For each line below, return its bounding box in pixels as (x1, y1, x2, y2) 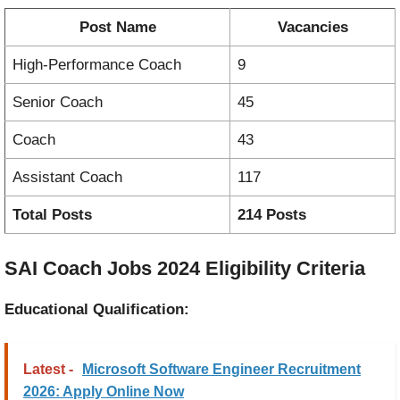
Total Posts (12, 206, 92, 224)
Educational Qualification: (4, 300, 189, 318)
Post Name (79, 19, 156, 37)
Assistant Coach (12, 169, 122, 187)
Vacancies (277, 19, 348, 37)
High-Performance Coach (12, 56, 181, 74)
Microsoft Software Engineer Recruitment (82, 362, 361, 378)
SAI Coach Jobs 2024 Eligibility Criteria (4, 256, 365, 279)
